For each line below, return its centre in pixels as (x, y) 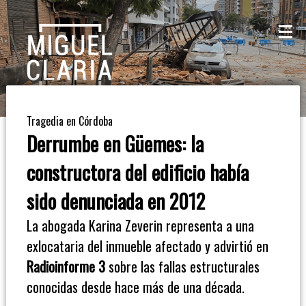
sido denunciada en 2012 (115, 201)
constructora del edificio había (137, 172)
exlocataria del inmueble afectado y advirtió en (147, 246)
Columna (27, 167)
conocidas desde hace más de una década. (135, 287)
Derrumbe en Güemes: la (115, 143)
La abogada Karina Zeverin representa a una (140, 225)
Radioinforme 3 (66, 266)
